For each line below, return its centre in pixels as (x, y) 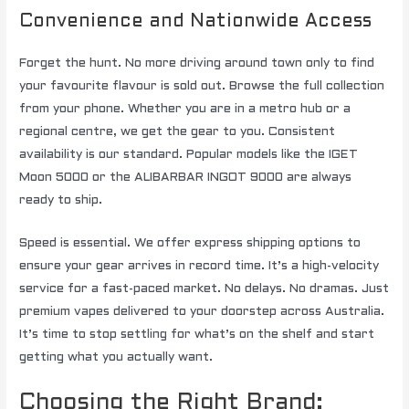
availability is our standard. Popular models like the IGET (189, 155)
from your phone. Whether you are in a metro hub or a (185, 109)
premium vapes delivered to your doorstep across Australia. (202, 311)
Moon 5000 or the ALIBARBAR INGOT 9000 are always (186, 178)
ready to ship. (61, 200)
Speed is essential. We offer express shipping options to (190, 243)
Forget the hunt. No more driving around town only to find (197, 63)
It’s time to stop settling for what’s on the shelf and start (197, 334)
